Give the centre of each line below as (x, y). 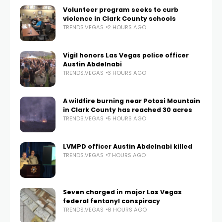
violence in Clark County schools (119, 18)
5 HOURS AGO (127, 118)
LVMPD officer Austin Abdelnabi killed (128, 146)
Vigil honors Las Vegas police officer (126, 55)
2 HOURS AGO (127, 27)
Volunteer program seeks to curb (121, 9)
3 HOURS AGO (127, 73)
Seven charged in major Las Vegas (122, 192)
